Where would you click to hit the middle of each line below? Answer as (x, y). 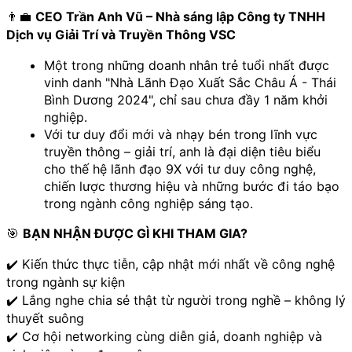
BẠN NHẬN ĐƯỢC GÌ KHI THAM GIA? (135, 233)
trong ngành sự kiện (66, 282)
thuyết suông (45, 318)
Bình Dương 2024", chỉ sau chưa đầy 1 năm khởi (186, 99)
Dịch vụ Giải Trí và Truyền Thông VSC (123, 34)
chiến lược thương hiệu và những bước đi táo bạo (192, 186)
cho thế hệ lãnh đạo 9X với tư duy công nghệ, (180, 169)
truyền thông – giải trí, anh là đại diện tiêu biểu (182, 151)
